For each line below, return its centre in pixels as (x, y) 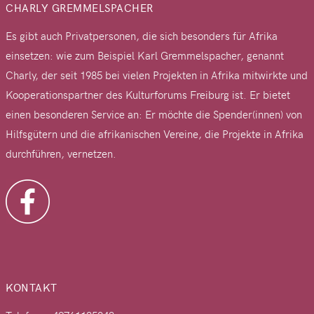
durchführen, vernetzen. (62, 154)
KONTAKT (32, 288)
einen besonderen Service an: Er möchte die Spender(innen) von (154, 115)
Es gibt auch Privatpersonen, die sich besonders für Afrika (142, 36)
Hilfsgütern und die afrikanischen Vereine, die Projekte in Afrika (155, 134)
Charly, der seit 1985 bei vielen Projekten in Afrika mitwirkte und (157, 75)
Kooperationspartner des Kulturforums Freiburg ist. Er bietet (148, 95)
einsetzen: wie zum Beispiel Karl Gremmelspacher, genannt (145, 56)
